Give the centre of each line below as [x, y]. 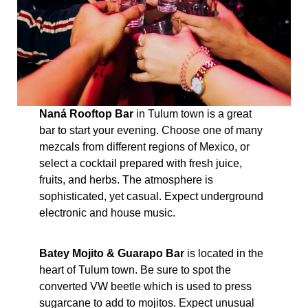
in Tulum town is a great [192, 114]
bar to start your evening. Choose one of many [151, 131]
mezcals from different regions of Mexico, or [144, 147]
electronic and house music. [107, 213]
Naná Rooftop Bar [86, 114]
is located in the [223, 253]
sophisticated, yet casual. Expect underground [151, 197]
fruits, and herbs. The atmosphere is [126, 180]
